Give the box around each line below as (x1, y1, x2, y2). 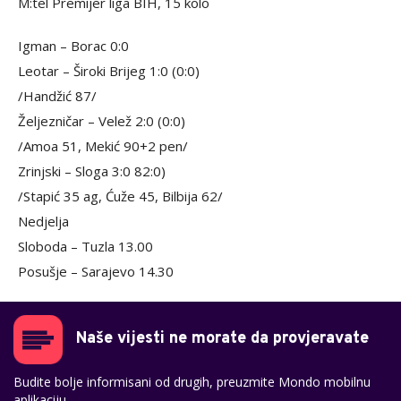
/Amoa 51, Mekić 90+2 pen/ (18, 137, 188, 155)
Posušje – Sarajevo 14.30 (18, 262, 174, 280)
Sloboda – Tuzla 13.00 (18, 237, 153, 255)
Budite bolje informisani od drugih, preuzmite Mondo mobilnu (13, 373, 371, 390)
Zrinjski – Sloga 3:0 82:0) (18, 162, 166, 180)
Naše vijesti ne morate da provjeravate (76, 328, 369, 349)
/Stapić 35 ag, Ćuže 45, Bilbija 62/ (18, 187, 223, 205)
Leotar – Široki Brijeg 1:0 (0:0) (18, 62, 200, 80)
